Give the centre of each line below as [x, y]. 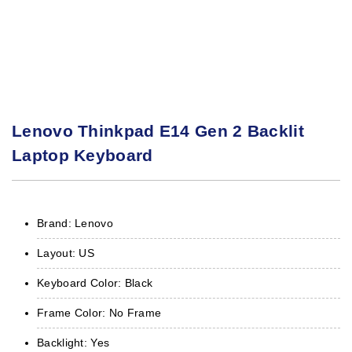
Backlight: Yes [73, 342]
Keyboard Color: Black [95, 282]
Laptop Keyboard [82, 155]
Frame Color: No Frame [99, 312]
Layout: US [66, 253]
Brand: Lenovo [75, 223]
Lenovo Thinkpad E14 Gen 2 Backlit [158, 130]
